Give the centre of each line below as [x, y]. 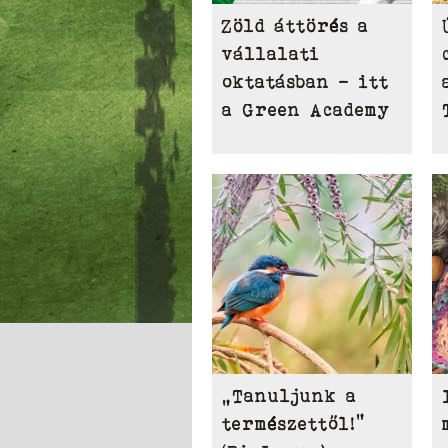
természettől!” [293, 424]
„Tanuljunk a [289, 396]
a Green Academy [306, 110]
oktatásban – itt [305, 82]
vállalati [271, 54]
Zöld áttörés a [295, 26]
